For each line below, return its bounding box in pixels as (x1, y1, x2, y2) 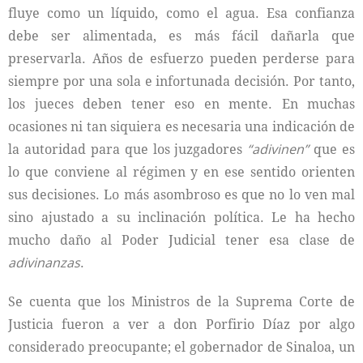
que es (309, 140, 355, 158)
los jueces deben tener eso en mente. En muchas (8, 95, 355, 113)
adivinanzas (8, 254, 80, 271)
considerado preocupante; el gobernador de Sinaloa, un (8, 338, 355, 356)
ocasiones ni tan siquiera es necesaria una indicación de (8, 117, 355, 135)
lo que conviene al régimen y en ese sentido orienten (8, 163, 355, 181)
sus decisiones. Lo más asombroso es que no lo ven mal (8, 186, 355, 203)
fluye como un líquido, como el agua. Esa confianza (8, 4, 355, 22)
